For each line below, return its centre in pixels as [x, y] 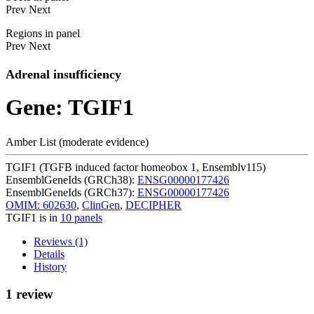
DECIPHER [153, 205]
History [50, 266]
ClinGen [101, 205]
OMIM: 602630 [41, 205]
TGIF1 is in [33, 217]
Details [49, 254]
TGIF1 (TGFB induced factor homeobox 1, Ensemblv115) [136, 167]
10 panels [81, 217]
